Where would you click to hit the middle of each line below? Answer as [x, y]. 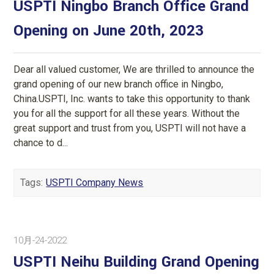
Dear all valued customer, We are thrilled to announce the [134, 69]
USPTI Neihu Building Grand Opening [137, 262]
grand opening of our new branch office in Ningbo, [119, 84]
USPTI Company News [95, 182]
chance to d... [41, 143]
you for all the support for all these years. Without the [127, 113]
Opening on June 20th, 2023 [109, 31]
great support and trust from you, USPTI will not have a [130, 128]
